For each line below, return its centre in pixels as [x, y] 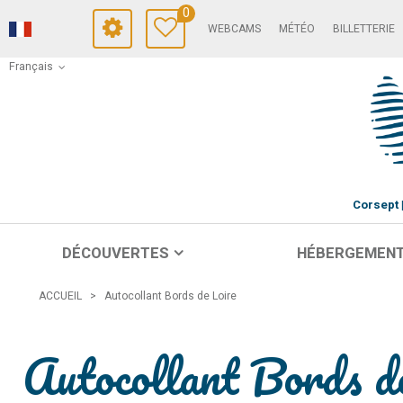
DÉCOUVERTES [115, 253]
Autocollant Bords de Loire [170, 296]
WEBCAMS [234, 29]
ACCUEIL [60, 296]
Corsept [375, 205]
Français [31, 66]
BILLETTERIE [364, 29]
